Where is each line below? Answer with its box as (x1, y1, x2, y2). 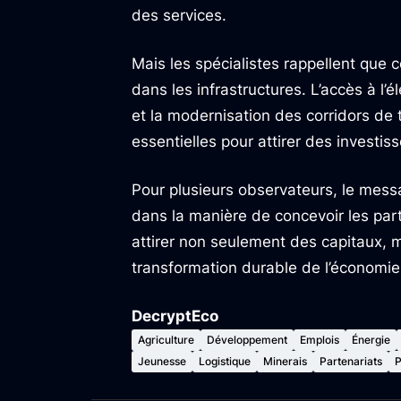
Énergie (352, 333, 390, 346)
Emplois (300, 333, 339, 346)
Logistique (199, 354, 251, 368)
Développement (207, 333, 287, 346)
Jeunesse (138, 354, 186, 368)
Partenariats (320, 354, 382, 368)
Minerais (263, 354, 307, 368)
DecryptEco (132, 307, 218, 325)
